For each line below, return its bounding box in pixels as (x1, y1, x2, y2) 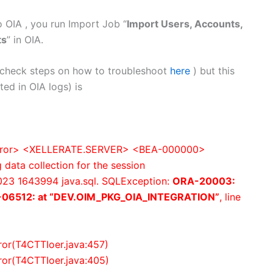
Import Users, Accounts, (127, 17, 243, 30)
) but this (190, 65, 235, 77)
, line (219, 191, 241, 204)
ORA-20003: (172, 175, 235, 188)
